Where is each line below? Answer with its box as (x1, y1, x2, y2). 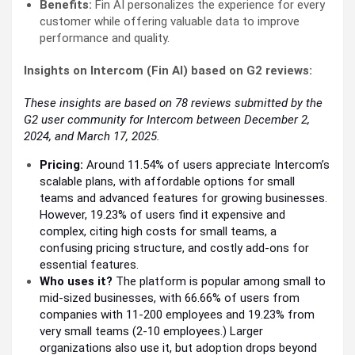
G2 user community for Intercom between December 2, (24, 112, 310, 127)
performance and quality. (40, 30, 179, 45)
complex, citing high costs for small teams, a (40, 223, 277, 239)
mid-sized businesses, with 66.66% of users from (40, 290, 300, 305)
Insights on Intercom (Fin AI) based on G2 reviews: (24, 63, 315, 78)
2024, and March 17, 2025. (24, 128, 160, 143)
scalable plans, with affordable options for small (40, 174, 295, 189)
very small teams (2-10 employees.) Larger (40, 323, 263, 338)
